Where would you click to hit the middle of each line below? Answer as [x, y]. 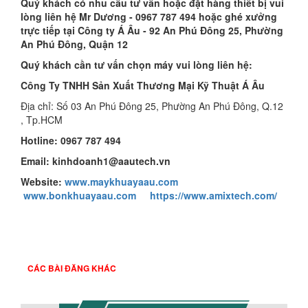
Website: [43, 181]
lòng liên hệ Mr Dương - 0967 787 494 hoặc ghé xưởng [149, 16]
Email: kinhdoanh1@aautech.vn [96, 161]
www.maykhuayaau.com [121, 181]
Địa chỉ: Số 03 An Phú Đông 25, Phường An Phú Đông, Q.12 [152, 106]
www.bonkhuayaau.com [80, 195]
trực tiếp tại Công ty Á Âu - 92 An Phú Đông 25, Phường [152, 30]
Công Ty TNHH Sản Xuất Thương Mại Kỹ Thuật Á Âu [143, 85]
